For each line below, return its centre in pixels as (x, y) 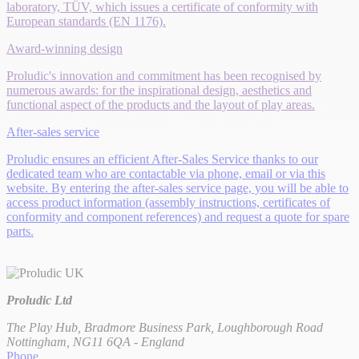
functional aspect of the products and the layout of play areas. (161, 104)
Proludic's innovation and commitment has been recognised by (164, 75)
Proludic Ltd (39, 300)
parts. (20, 231)
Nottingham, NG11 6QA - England (95, 341)
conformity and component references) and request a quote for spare (178, 216)
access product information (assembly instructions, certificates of (168, 202)
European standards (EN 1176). (86, 21)
